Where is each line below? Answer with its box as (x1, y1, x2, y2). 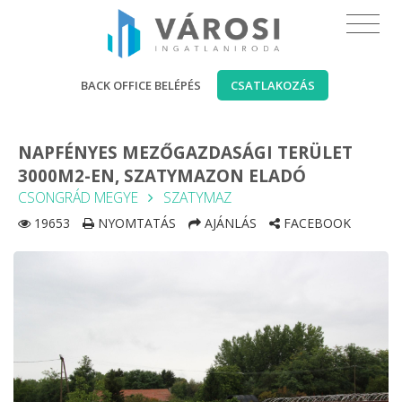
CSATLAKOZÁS (231, 77, 315, 93)
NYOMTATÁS (94, 214, 176, 232)
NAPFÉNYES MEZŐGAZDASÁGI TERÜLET (18, 141, 353, 164)
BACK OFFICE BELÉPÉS (81, 77, 201, 93)
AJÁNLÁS (201, 214, 257, 232)
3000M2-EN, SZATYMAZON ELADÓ (18, 164, 306, 188)
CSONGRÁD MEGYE (18, 188, 138, 207)
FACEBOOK (280, 214, 351, 232)
